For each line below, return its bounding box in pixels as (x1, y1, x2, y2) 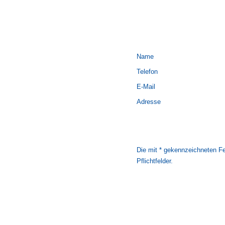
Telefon (137, 68, 158, 75)
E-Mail (137, 83, 155, 90)
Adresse (137, 98, 161, 105)
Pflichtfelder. (137, 157, 173, 165)
